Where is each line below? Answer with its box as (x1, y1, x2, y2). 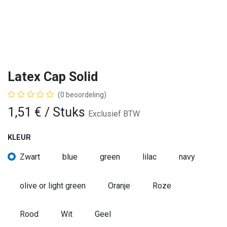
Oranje (108, 180, 130, 191)
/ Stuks (45, 104, 85, 120)
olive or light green (20, 180, 86, 191)
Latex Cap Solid (8, 69, 98, 84)
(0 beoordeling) (58, 90, 106, 99)
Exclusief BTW (88, 108, 140, 119)
